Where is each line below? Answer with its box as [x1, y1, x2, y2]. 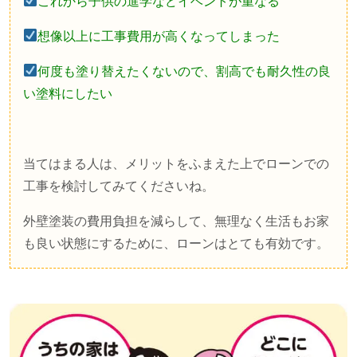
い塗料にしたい [23, 86, 112, 100]
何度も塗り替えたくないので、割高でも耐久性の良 [37, 64, 331, 78]
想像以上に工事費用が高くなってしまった [37, 29, 280, 43]
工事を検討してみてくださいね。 [23, 178, 214, 193]
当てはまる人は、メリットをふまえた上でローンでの [23, 156, 329, 171]
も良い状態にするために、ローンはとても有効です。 [23, 236, 329, 250]
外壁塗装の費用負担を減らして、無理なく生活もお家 [23, 214, 329, 228]
